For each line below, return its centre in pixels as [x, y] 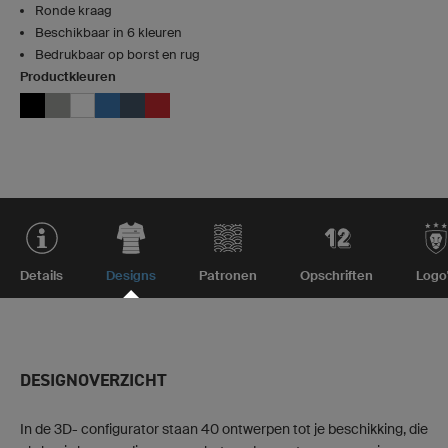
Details [41, 275]
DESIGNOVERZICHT [93, 379]
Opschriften [336, 275]
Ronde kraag [73, 10]
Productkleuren [68, 76]
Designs [131, 275]
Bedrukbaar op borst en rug [117, 54]
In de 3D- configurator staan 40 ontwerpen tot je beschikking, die [224, 429]
